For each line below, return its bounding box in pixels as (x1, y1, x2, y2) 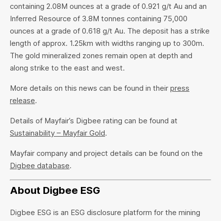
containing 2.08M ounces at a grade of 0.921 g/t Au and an (10, 1, 207, 11)
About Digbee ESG (10, 184, 100, 196)
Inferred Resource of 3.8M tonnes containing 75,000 (10, 14, 187, 24)
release (10, 96, 35, 106)
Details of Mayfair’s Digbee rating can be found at (10, 116, 178, 126)
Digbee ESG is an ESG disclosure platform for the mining (10, 207, 200, 217)
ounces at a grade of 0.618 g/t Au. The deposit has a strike (10, 26, 210, 36)
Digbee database (10, 161, 70, 171)
